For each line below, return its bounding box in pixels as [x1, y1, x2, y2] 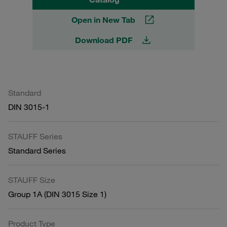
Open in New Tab [71, 14, 135, 25]
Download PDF [74, 34, 132, 45]
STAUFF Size [8, 174, 55, 185]
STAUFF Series [8, 131, 62, 141]
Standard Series [8, 145, 66, 156]
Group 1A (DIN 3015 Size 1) [8, 188, 106, 199]
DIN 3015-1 [8, 101, 50, 112]
